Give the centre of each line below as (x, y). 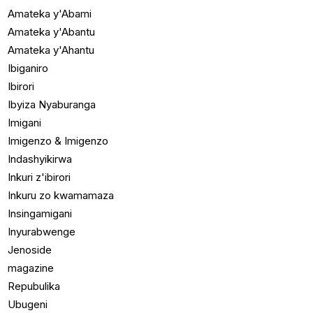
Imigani (25, 123)
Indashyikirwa (40, 159)
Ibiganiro (28, 68)
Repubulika (34, 286)
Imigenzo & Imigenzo (58, 141)
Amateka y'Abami (50, 14)
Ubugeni (28, 305)
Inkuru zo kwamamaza (61, 196)
